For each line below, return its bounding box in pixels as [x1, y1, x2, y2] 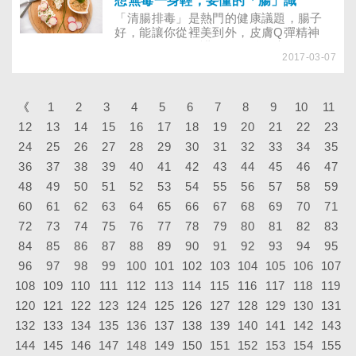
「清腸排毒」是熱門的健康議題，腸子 [114, 11, 323, 25]
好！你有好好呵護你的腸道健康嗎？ [114, 40, 311, 54]
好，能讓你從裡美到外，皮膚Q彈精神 [114, 25, 320, 40]
